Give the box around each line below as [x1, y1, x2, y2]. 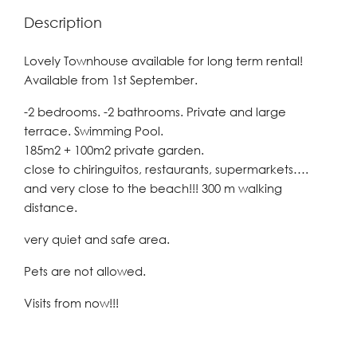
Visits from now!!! [24, 296, 119, 310]
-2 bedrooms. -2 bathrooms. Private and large [24, 104, 286, 119]
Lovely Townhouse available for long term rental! [24, 53, 303, 68]
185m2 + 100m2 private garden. [24, 143, 204, 157]
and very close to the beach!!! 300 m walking [24, 181, 282, 195]
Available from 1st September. [24, 73, 198, 87]
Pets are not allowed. [24, 264, 146, 278]
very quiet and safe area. [24, 232, 170, 246]
